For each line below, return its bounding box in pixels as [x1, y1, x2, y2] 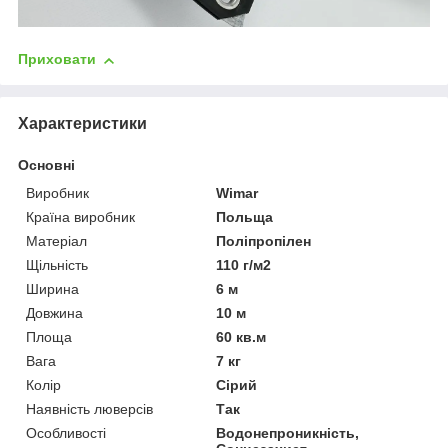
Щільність [26, 257, 88, 274]
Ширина [26, 281, 79, 298]
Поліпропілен [216, 233, 312, 250]
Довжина [26, 305, 83, 322]
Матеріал [26, 233, 87, 250]
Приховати [18, 51, 96, 68]
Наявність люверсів [26, 401, 153, 418]
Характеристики [18, 115, 147, 133]
